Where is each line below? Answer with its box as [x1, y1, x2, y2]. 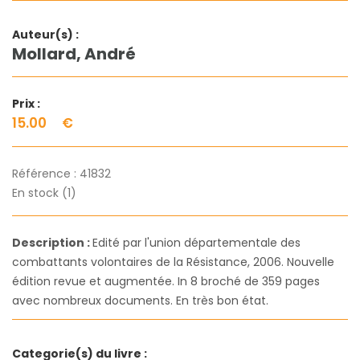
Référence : [12, 166, 80, 182]
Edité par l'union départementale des [92, 235, 301, 252]
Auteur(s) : [12, 27, 79, 43]
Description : [12, 235, 92, 252]
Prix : [12, 96, 40, 112]
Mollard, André [12, 43, 136, 66]
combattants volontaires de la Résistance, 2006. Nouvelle [12, 254, 334, 271]
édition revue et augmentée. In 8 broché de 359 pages [12, 273, 320, 290]
